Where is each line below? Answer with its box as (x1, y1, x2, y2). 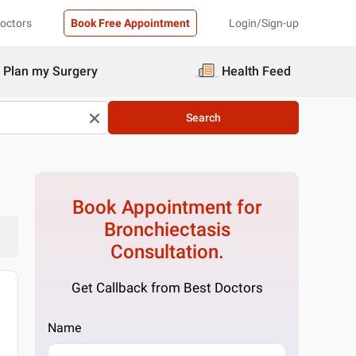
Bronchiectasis (103, 219, 230, 241)
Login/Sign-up (229, 17, 299, 29)
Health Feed (222, 64, 291, 79)
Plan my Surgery (3, 64, 98, 79)
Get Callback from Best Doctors (71, 280, 263, 296)
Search (186, 111, 221, 124)
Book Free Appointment (71, 17, 190, 29)
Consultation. (110, 241, 224, 263)
